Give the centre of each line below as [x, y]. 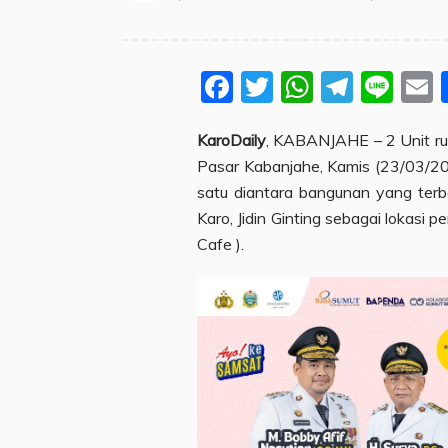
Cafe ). [220, 243]
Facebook [305, 86]
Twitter [327, 86]
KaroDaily [231, 139]
